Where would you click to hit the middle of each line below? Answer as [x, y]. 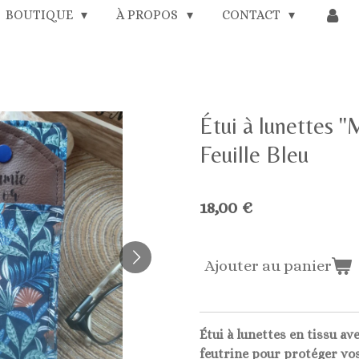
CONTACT [252, 15]
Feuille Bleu [254, 154]
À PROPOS [149, 15]
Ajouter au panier [268, 265]
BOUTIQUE [40, 15]
